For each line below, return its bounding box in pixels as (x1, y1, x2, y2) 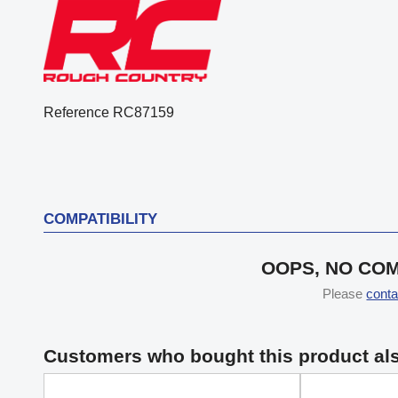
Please (322, 285, 367, 301)
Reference (43, 104, 109, 120)
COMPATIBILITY (43, 210, 157, 227)
